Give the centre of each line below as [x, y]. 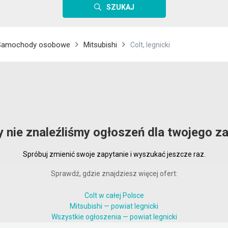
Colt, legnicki [150, 45]
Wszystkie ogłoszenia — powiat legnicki [114, 217]
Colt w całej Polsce [114, 195]
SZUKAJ [120, 7]
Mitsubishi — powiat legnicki [114, 206]
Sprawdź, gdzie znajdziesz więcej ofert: [114, 174]
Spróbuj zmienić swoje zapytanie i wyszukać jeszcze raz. [114, 154]
